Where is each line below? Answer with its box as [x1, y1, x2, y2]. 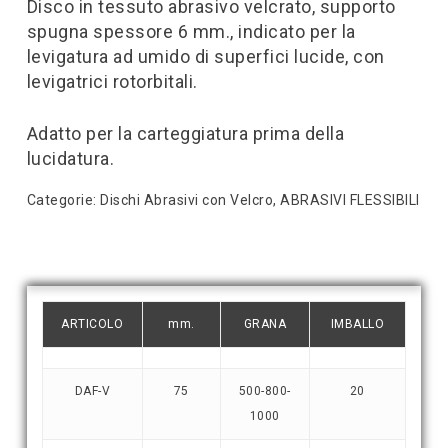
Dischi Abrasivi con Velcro [100, 191, 274, 208]
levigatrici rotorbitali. [26, 70, 198, 92]
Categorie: [26, 191, 101, 208]
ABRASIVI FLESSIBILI [280, 191, 420, 208]
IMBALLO [330, 316, 385, 331]
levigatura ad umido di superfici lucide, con [26, 45, 385, 67]
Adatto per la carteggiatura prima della [26, 122, 345, 144]
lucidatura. [26, 147, 115, 169]
